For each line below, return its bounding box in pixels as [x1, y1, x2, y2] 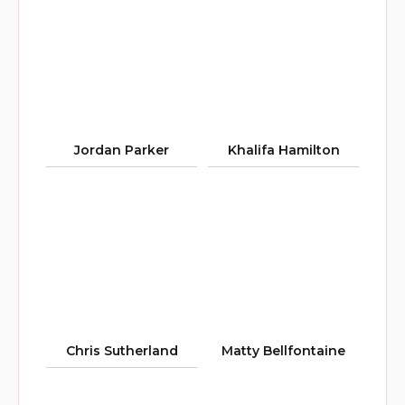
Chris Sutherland [65, 342, 178, 359]
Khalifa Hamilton [227, 141, 340, 158]
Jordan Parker [74, 141, 169, 158]
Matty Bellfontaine [221, 342, 345, 359]
